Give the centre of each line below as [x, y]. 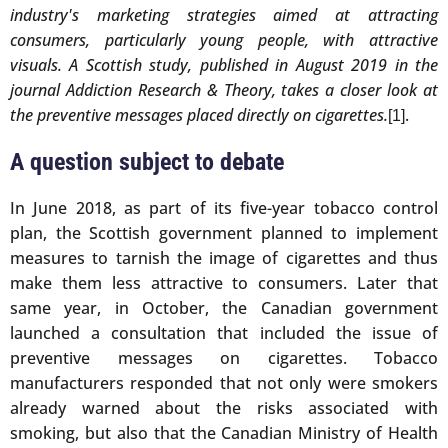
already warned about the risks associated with [224, 408]
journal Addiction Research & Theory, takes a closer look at [224, 90]
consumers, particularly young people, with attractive [224, 40]
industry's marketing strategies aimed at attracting [224, 15]
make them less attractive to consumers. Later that [224, 283]
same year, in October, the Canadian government [224, 308]
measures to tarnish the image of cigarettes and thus [224, 258]
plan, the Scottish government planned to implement [224, 233]
